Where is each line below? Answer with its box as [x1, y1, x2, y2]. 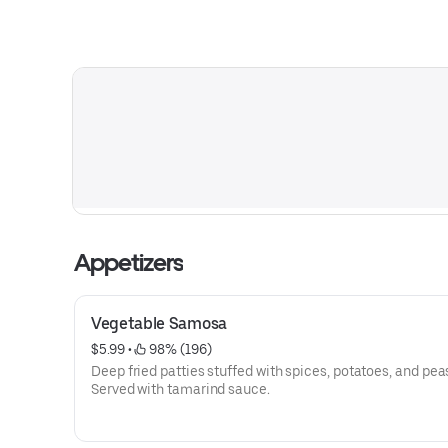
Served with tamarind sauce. [91, 381, 270, 397]
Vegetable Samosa [91, 314, 227, 333]
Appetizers [74, 248, 184, 277]
